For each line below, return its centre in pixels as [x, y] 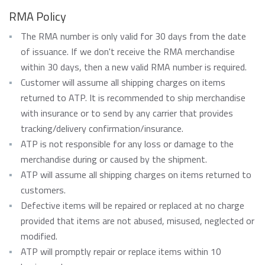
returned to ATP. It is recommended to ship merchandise [133, 98]
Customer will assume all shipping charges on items [123, 82]
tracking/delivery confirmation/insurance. [102, 128]
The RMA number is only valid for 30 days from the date [133, 36]
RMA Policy [38, 16]
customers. [43, 190]
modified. [39, 236]
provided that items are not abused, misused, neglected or [138, 221]
